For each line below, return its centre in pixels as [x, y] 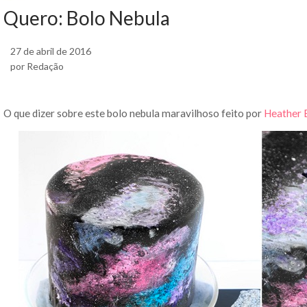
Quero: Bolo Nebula [87, 17]
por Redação [37, 66]
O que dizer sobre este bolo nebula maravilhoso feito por [134, 113]
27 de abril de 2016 [51, 51]
